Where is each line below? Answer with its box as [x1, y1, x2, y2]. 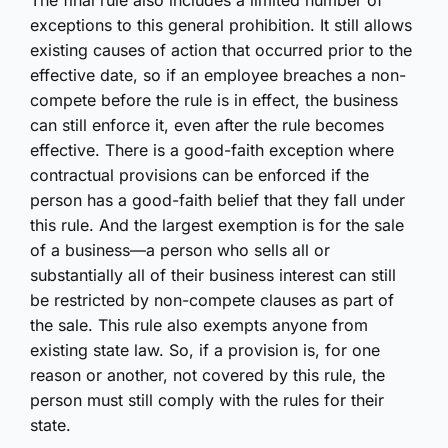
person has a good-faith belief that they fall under [30, 190, 405, 211]
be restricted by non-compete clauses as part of [30, 290, 394, 311]
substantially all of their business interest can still [30, 265, 396, 286]
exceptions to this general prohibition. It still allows [30, 15, 412, 36]
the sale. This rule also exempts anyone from [30, 315, 368, 336]
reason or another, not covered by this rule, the [30, 365, 385, 386]
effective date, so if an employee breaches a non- [30, 65, 406, 86]
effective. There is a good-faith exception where [30, 140, 394, 161]
